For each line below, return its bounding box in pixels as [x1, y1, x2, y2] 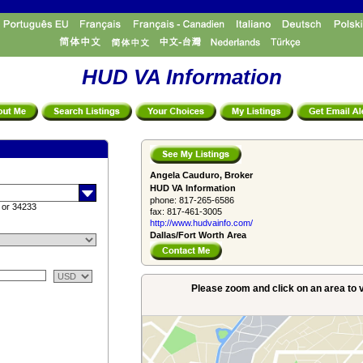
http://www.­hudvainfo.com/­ [150, 218, 253, 228]
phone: [150, 195, 177, 205]
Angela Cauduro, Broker [150, 170, 253, 180]
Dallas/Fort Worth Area [150, 230, 246, 240]
